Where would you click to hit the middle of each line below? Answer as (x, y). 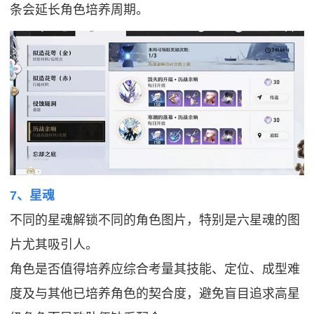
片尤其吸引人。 (54, 245)
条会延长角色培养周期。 (80, 10)
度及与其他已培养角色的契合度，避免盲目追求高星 (155, 294)
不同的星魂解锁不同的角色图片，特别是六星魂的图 (155, 220)
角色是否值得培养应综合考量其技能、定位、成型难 (155, 269)
